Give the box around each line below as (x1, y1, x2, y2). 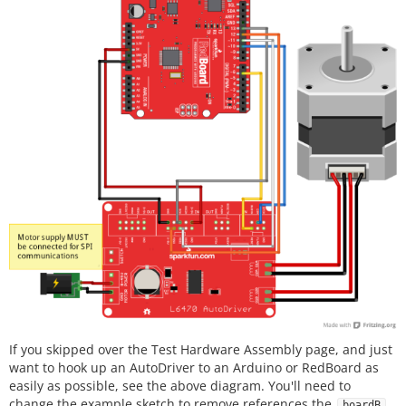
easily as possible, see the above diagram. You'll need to (9, 376, 351, 394)
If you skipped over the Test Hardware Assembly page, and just (9, 340, 392, 358)
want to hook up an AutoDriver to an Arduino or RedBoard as (9, 358, 379, 376)
